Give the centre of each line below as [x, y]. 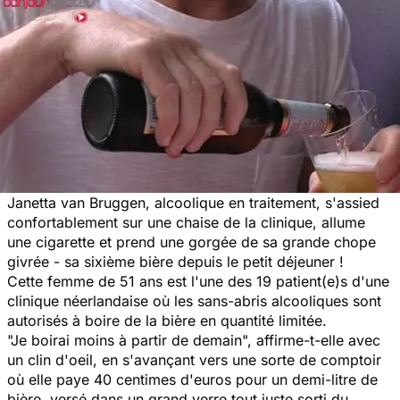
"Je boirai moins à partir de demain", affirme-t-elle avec [194, 340]
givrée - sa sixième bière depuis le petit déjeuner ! [175, 261]
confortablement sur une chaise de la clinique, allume [186, 222]
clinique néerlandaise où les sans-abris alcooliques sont [194, 300]
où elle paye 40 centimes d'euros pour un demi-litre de [192, 379]
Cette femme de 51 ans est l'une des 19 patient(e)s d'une [198, 281]
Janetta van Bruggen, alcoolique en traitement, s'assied [193, 202]
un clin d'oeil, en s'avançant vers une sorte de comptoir [194, 359]
